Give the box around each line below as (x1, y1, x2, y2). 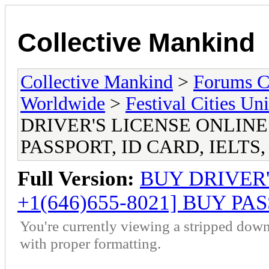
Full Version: (17, 166, 134, 190)
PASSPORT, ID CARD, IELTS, (20, 136, 265, 157)
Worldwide (20, 92, 105, 114)
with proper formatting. (20, 234, 161, 252)
